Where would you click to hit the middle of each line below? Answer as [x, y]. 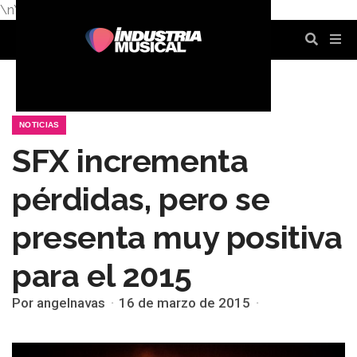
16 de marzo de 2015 [184, 303]
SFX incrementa [130, 161]
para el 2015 [102, 275]
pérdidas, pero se [141, 199]
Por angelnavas [59, 303]
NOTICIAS [39, 125]
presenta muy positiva [177, 237]
